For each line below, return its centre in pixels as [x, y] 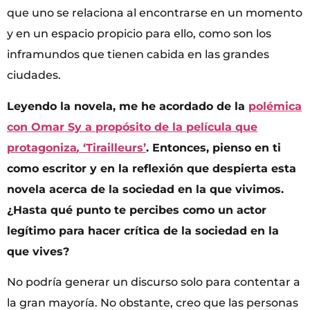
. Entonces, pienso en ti [213, 147]
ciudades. [34, 75]
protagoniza [42, 147]
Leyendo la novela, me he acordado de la [128, 106]
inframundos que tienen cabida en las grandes [138, 55]
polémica [275, 106]
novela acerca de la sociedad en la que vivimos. [145, 189]
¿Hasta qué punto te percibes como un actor [137, 210]
